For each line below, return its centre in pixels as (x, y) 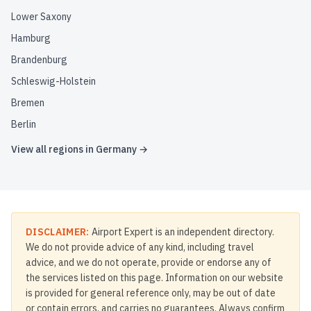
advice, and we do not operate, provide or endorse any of (149, 262)
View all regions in (53, 149)
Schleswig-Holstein (53, 81)
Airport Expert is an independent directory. (182, 232)
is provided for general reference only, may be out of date (151, 293)
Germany (116, 149)
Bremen (28, 103)
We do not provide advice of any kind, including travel (140, 247)
